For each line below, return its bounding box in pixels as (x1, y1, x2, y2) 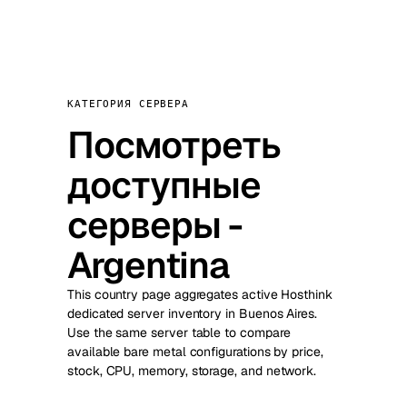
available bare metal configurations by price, (67, 343, 323, 360)
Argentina (67, 242, 229, 289)
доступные (67, 162, 261, 209)
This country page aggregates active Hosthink (67, 286, 333, 303)
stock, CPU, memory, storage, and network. (67, 362, 317, 379)
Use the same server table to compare (67, 324, 291, 341)
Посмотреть (67, 122, 281, 169)
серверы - (67, 202, 243, 249)
